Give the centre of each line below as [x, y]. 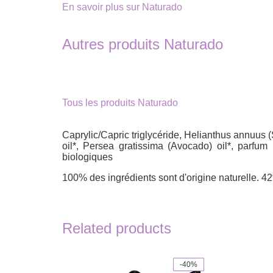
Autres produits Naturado [143, 44]
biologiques [87, 157]
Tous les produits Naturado [120, 102]
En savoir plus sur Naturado [122, 7]
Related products [117, 228]
